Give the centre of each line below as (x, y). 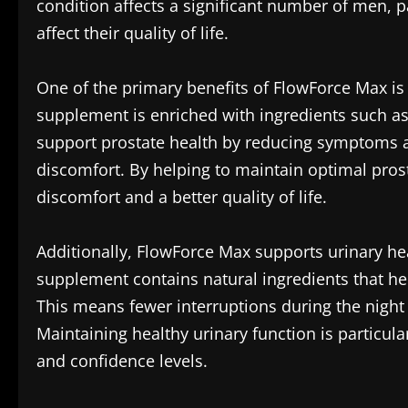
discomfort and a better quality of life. (182, 197)
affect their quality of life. (133, 33)
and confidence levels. (122, 361)
